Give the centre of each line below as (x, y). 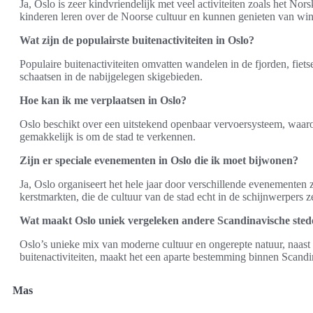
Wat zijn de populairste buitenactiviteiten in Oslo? (137, 40)
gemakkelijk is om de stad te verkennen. (108, 137)
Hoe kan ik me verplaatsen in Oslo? (103, 100)
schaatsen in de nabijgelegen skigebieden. (111, 77)
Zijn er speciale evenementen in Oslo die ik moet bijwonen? (159, 160)
